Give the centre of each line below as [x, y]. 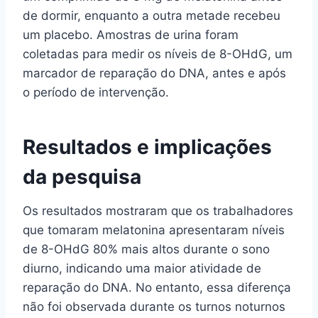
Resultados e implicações [147, 147]
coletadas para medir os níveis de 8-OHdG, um [158, 54]
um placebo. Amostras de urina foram [131, 34]
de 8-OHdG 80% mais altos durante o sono [146, 249]
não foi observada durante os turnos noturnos [154, 306]
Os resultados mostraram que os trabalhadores [158, 210]
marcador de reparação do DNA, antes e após [154, 73]
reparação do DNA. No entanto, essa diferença [157, 287]
